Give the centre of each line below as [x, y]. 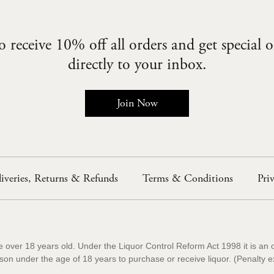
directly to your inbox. [137, 65]
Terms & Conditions [188, 179]
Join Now [137, 103]
